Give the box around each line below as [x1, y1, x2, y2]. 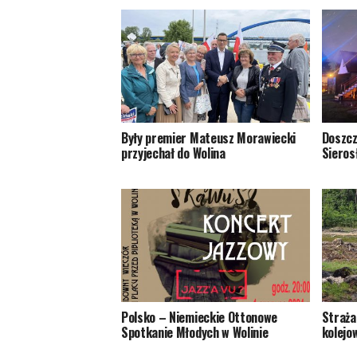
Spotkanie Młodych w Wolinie [121, 323, 269, 343]
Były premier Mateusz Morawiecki [121, 128, 296, 148]
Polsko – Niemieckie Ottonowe [121, 308, 278, 328]
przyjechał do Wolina [121, 143, 226, 163]
